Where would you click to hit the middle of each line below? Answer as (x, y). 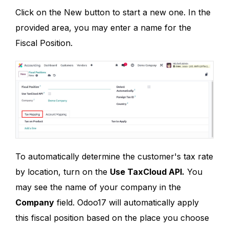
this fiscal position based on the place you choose (112, 217)
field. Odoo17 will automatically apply (127, 202)
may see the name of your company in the (98, 187)
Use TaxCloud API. (147, 171)
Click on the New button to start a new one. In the (113, 12)
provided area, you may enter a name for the (103, 27)
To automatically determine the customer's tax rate (114, 156)
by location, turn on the (63, 171)
